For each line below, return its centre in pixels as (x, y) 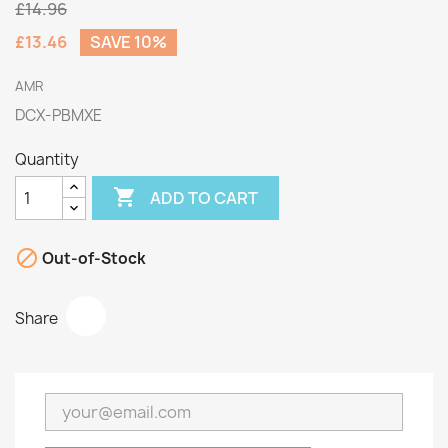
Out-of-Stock (92, 259)
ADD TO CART (204, 197)
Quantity (47, 159)
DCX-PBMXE (58, 115)
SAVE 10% (128, 42)
